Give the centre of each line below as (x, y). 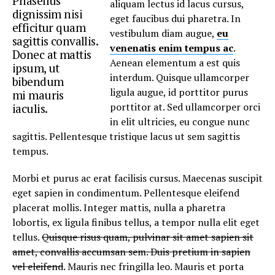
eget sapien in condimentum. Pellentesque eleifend (126, 193)
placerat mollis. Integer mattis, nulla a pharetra (119, 207)
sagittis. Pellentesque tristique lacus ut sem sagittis (126, 136)
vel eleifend (38, 266)
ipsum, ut (36, 68)
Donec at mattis (52, 54)
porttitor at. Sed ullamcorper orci (185, 107)
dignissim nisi (47, 14)
